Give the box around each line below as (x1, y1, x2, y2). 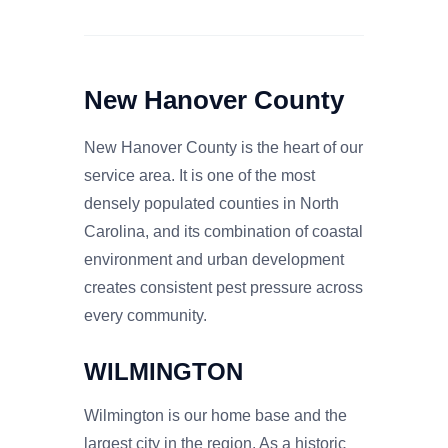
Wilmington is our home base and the (84, 406, 347, 424)
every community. (84, 306, 207, 324)
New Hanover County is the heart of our (84, 138, 363, 156)
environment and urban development (84, 250, 344, 268)
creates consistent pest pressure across (84, 278, 363, 296)
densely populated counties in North (84, 194, 339, 212)
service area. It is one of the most (84, 166, 315, 184)
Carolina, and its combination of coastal (84, 222, 363, 240)
